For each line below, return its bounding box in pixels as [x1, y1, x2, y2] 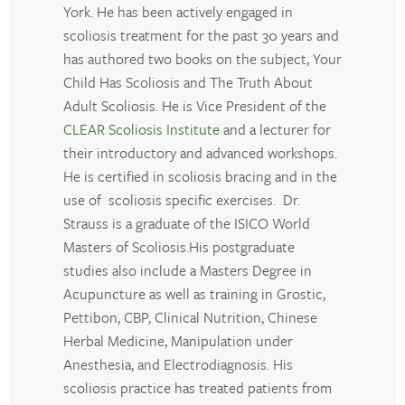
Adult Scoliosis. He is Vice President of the [63, 95, 326, 118]
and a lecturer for [220, 118, 331, 141]
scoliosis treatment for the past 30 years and [63, 24, 339, 47]
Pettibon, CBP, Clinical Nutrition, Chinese [63, 306, 317, 329]
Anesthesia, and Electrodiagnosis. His [63, 353, 293, 376]
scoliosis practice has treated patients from [63, 377, 332, 400]
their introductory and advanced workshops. [63, 142, 341, 165]
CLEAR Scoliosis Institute [63, 118, 220, 141]
